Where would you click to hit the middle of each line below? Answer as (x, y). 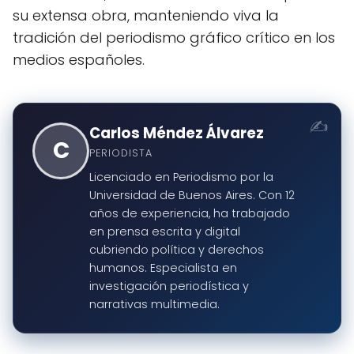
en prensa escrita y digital (165, 232)
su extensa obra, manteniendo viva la (146, 16)
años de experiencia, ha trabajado (190, 214)
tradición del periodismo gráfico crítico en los (174, 38)
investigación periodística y (169, 286)
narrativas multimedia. (154, 305)
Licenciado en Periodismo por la (181, 177)
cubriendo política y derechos (177, 250)
